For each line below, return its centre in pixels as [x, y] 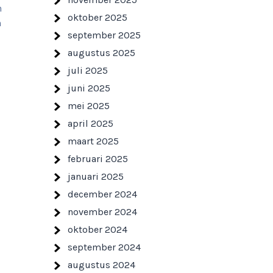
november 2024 [102, 212]
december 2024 [102, 194]
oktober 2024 [97, 229]
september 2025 [104, 35]
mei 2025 [89, 106]
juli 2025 [88, 70]
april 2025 [90, 123]
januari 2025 [96, 176]
